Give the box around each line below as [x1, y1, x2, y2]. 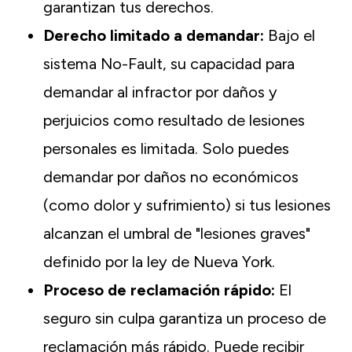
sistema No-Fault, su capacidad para [43, 54, 295, 74]
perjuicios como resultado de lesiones [43, 111, 305, 130]
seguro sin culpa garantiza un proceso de [43, 309, 326, 328]
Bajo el [268, 26, 315, 46]
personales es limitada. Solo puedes [43, 139, 289, 159]
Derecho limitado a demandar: [43, 26, 268, 46]
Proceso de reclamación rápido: [43, 280, 275, 300]
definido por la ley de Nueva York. [43, 252, 275, 272]
